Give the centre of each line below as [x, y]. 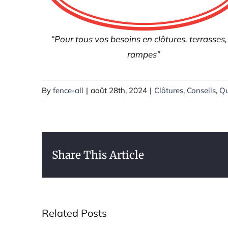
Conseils [201, 91]
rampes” [144, 54]
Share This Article [98, 155]
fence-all [68, 91]
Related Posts [74, 213]
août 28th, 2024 [119, 91]
